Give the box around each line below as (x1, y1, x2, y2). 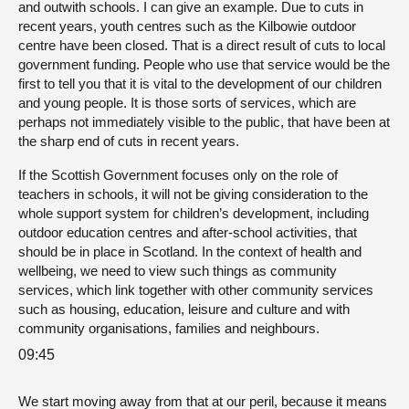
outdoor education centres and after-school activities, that (18, 225, 357, 240)
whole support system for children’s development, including (18, 205, 369, 221)
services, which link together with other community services (18, 282, 373, 298)
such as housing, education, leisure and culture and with (18, 301, 350, 317)
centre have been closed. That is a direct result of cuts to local (18, 37, 385, 53)
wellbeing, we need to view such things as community (18, 263, 337, 278)
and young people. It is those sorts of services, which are (18, 95, 356, 110)
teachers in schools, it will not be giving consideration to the (18, 186, 368, 202)
